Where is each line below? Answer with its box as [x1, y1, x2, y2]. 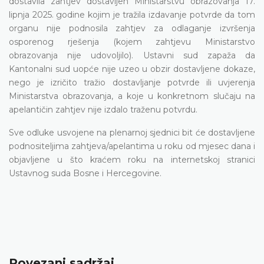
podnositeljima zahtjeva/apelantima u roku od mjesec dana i [9, 140, 255, 151]
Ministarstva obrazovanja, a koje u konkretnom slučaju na [9, 90, 255, 101]
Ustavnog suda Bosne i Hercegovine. [9, 167, 161, 179]
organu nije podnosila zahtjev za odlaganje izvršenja [9, 22, 255, 34]
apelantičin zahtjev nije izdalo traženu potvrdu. [9, 104, 197, 115]
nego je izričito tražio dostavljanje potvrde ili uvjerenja [9, 77, 255, 88]
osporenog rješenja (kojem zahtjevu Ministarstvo [9, 36, 255, 47]
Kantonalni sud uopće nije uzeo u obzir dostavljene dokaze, [9, 63, 255, 74]
